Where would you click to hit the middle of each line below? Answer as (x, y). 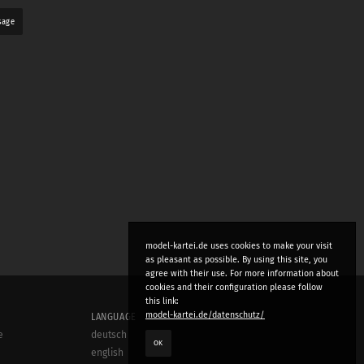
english (107, 352)
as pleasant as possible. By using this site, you (236, 260)
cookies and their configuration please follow (234, 287)
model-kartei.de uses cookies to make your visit (239, 246)
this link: (162, 301)
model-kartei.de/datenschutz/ (205, 315)
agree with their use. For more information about (242, 273)
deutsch (109, 334)
